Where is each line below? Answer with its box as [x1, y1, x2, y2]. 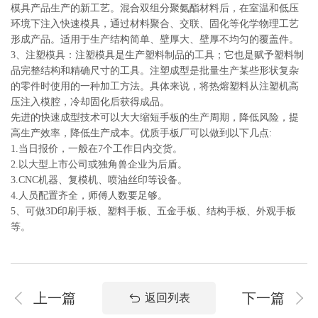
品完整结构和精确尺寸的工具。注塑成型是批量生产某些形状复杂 [11, 65, 299, 76]
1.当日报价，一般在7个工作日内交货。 [11, 143, 182, 154]
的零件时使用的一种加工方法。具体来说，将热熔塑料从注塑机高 [11, 81, 299, 92]
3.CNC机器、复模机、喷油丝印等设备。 [11, 175, 187, 185]
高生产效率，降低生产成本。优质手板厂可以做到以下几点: [11, 128, 272, 138]
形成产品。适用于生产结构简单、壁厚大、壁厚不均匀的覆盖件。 [11, 34, 299, 45]
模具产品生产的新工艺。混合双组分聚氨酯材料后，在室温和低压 [11, 3, 299, 13]
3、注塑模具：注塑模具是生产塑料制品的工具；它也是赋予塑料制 [11, 50, 304, 60]
